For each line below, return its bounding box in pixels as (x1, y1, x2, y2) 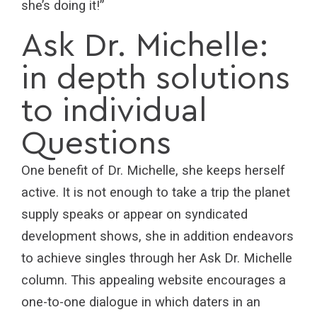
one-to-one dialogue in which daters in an (21, 294, 260, 311)
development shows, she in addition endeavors (21, 229, 294, 245)
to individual (21, 95, 207, 128)
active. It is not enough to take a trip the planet (21, 185, 290, 201)
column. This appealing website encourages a (21, 272, 286, 289)
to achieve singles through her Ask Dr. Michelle (21, 250, 292, 267)
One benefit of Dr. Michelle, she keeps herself (21, 163, 285, 179)
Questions (21, 127, 171, 161)
